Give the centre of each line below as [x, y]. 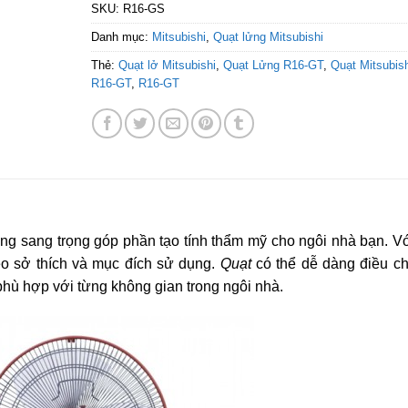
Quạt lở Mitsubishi [167, 65]
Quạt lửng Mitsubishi [268, 36]
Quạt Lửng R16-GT [273, 65]
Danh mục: [121, 36]
